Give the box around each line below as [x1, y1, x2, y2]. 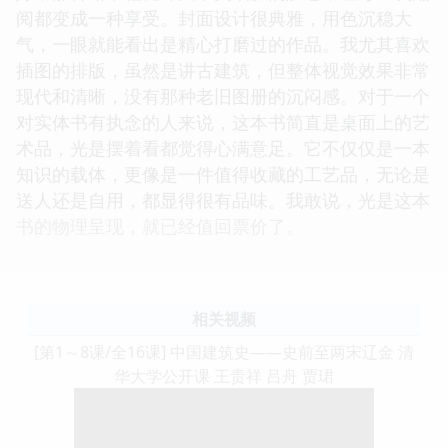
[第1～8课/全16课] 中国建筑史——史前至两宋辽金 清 [34, 340, 414, 363]
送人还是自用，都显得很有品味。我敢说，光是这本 [16, 187, 430, 212]
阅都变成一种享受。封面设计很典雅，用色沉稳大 [16, 5, 412, 30]
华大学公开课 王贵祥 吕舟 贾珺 [114, 364, 334, 387]
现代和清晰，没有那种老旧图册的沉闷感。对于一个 [16, 83, 430, 108]
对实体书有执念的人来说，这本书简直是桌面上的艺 [16, 109, 430, 134]
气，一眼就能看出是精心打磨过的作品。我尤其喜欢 [16, 31, 430, 56]
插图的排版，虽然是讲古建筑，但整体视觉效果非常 [16, 57, 430, 82]
